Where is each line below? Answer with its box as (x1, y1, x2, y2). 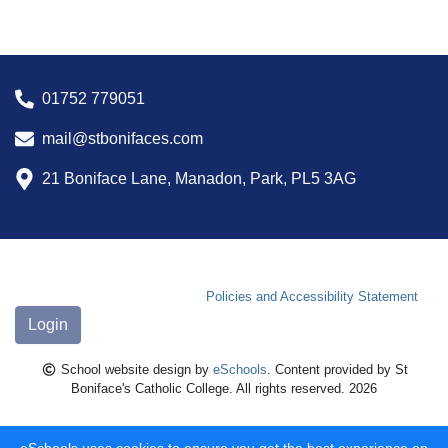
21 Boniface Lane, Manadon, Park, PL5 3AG (41, 170, 356, 187)
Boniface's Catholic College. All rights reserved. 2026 (71, 381, 377, 396)
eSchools (212, 362, 267, 377)
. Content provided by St (266, 362, 408, 377)
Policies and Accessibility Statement (206, 289, 418, 304)
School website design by (56, 362, 213, 377)
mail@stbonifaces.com (41, 130, 203, 147)
